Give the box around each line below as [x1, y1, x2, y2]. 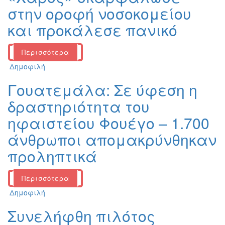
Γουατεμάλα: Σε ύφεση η [8, 79, 197, 101]
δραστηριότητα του [8, 95, 150, 118]
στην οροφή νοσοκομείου [8, 3, 191, 25]
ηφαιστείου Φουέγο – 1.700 [8, 112, 209, 134]
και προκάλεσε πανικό [8, 19, 177, 41]
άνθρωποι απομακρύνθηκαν [8, 129, 216, 151]
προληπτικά [8, 145, 97, 167]
